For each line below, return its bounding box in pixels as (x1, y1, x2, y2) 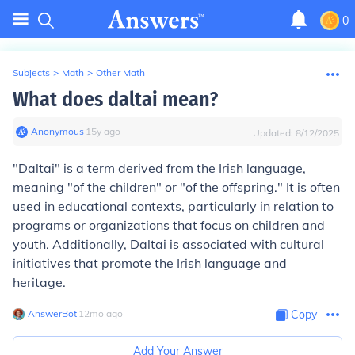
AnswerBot (28, 307, 77, 319)
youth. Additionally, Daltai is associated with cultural (13, 236, 324, 252)
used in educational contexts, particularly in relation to (13, 198, 334, 214)
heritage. (13, 274, 66, 290)
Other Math (96, 67, 145, 78)
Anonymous (31, 125, 84, 137)
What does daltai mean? (13, 87, 218, 112)
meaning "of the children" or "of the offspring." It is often (13, 179, 340, 195)
